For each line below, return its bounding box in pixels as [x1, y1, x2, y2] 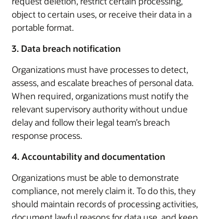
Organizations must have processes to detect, [12, 63, 188, 75]
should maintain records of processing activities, [12, 197, 198, 210]
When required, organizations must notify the [12, 89, 189, 102]
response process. [12, 129, 82, 141]
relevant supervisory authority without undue [12, 103, 188, 115]
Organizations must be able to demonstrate [12, 171, 179, 183]
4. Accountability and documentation [12, 150, 165, 162]
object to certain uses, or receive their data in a [12, 8, 192, 20]
